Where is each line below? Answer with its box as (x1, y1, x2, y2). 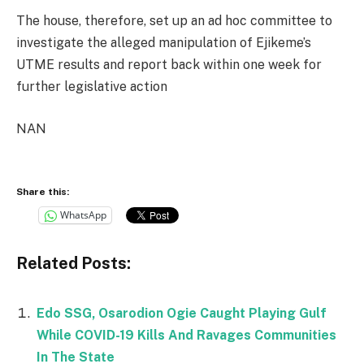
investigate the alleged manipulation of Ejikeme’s (16, 35, 311, 51)
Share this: (16, 185, 69, 197)
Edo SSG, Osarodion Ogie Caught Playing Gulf (37, 305, 327, 321)
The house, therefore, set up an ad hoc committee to (16, 13, 332, 29)
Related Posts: (16, 253, 131, 273)
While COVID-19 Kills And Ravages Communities (37, 327, 336, 343)
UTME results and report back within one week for (16, 57, 322, 73)
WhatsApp (60, 208, 106, 223)
